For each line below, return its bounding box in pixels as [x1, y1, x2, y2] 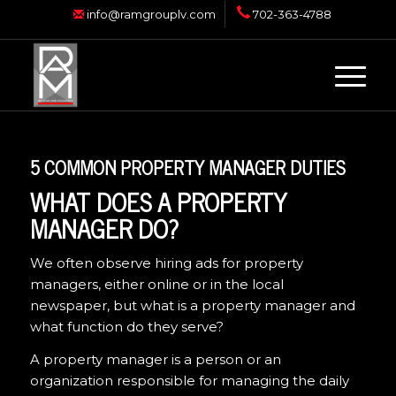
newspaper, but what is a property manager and [29, 296, 355, 314]
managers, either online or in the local [29, 275, 284, 293]
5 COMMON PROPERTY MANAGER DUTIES [29, 152, 346, 182]
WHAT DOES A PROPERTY [29, 181, 286, 222]
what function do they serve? [29, 317, 224, 335]
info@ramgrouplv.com [84, 7, 216, 21]
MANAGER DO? [29, 208, 179, 248]
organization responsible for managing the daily [29, 371, 349, 389]
